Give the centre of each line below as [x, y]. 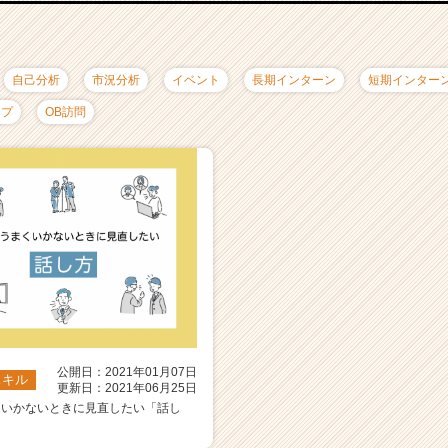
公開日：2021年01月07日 [127, 371]
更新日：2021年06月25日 [127, 387]
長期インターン [294, 79]
